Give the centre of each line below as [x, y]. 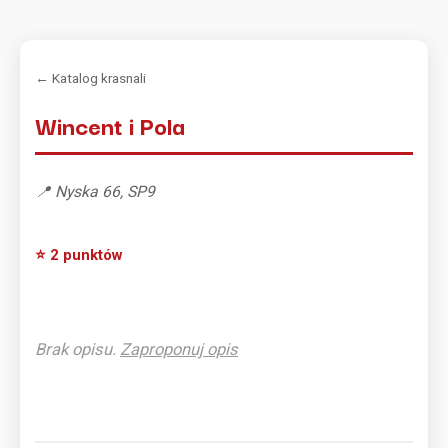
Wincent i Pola [110, 124]
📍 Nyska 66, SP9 [95, 191]
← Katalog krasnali [90, 78]
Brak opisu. [77, 349]
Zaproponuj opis [179, 349]
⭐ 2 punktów [79, 255]
